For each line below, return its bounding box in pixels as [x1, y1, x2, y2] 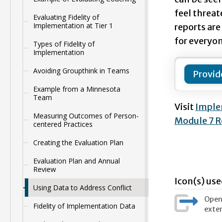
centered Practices [33, 119, 93, 129]
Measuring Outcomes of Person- [33, 111, 139, 120]
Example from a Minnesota [33, 84, 120, 94]
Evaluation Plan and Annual [33, 156, 120, 166]
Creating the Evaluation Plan [33, 138, 123, 147]
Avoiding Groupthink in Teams [33, 66, 129, 75]
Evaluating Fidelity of [33, 12, 99, 22]
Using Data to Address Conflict [33, 183, 132, 192]
